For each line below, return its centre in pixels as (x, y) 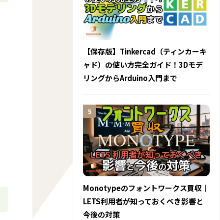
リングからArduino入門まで (130, 78)
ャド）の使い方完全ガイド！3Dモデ (143, 65)
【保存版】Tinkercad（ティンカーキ (145, 52)
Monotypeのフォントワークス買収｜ (146, 188)
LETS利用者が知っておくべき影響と (143, 201)
